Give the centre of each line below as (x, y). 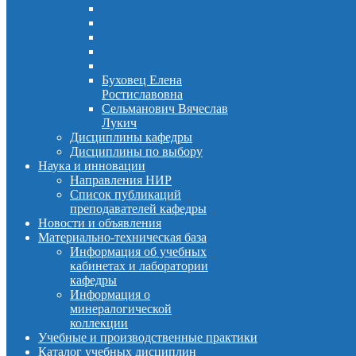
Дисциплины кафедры (131, 137)
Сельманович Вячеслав (165, 108)
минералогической (121, 309)
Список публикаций (126, 194)
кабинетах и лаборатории (139, 266)
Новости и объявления (100, 223)
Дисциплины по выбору (136, 151)
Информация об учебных (138, 252)
